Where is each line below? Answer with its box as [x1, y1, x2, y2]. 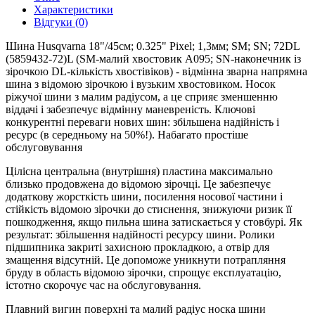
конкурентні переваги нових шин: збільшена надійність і [6, 116, 279, 128]
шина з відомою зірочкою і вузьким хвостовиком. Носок [6, 78, 276, 90]
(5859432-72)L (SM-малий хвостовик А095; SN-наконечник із [6, 53, 301, 65]
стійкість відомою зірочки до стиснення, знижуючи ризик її [6, 203, 292, 215]
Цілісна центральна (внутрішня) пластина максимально [6, 165, 273, 177]
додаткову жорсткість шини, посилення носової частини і [6, 191, 283, 202]
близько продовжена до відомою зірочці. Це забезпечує [6, 178, 271, 190]
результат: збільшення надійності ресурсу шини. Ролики [6, 229, 275, 240]
